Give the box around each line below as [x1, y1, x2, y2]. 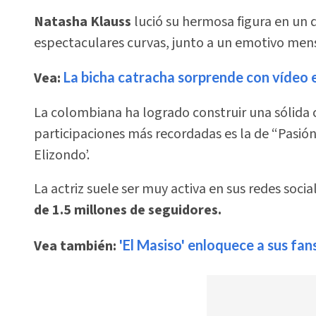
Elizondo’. [34, 145, 90, 165]
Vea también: [34, 236, 116, 256]
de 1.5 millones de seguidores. [34, 200, 221, 221]
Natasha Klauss [34, 12, 131, 32]
